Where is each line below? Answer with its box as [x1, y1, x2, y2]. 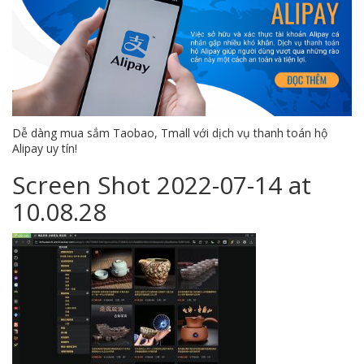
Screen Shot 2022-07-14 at [12, 168, 311, 202]
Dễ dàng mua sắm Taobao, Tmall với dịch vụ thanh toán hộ [12, 125, 327, 141]
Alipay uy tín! [12, 141, 77, 157]
